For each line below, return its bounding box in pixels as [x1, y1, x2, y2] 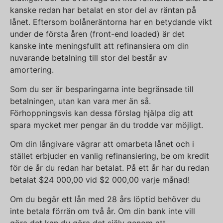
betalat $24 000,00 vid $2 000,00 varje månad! [10, 175, 190, 185]
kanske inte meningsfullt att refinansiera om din [10, 41, 189, 51]
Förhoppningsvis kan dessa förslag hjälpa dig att [10, 108, 193, 118]
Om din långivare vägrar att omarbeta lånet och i [10, 139, 194, 149]
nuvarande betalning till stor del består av [10, 53, 167, 63]
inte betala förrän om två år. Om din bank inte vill [10, 206, 195, 216]
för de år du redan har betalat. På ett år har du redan [10, 163, 209, 173]
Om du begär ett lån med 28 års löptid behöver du [10, 194, 201, 204]
